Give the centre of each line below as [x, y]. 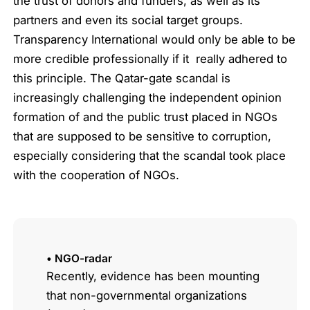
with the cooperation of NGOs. [97, 175]
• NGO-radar [79, 259]
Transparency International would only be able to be [155, 39]
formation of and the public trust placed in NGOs [146, 117]
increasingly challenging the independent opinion [148, 97]
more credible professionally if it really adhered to [151, 58]
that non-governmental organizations [146, 296]
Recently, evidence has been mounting [153, 276]
